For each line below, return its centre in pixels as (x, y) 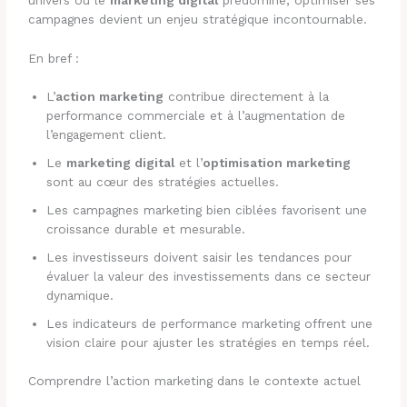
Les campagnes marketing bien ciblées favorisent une (207, 210)
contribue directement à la (247, 97)
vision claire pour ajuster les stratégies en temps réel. (208, 343)
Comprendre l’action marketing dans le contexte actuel (195, 380)
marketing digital (121, 163)
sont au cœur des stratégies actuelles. (163, 182)
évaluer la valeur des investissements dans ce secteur (209, 277)
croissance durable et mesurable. (146, 229)
